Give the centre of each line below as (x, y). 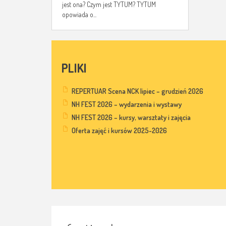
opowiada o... (79, 15)
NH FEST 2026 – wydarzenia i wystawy (127, 104)
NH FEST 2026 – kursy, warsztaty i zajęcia (131, 118)
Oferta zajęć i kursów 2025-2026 (119, 131)
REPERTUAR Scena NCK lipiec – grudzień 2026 (137, 91)
